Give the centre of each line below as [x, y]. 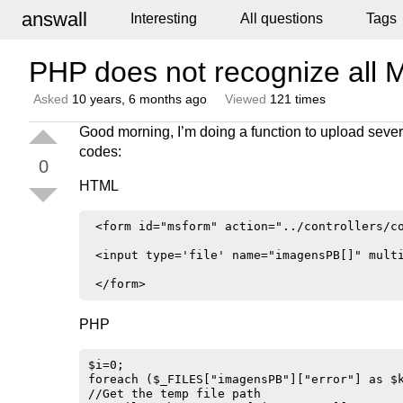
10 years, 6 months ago [139, 99]
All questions [282, 18]
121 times [296, 99]
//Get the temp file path [175, 394]
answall [54, 19]
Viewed [246, 99]
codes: [100, 152]
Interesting [164, 18]
